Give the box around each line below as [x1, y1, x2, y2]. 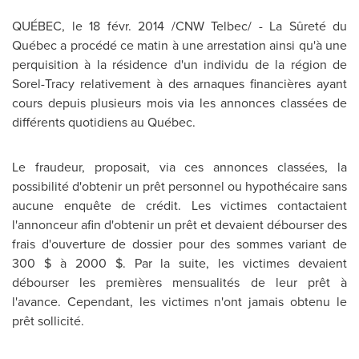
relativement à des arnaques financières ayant [75, 75, 347, 92]
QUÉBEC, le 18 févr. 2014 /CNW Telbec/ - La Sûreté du [12, 17, 347, 34]
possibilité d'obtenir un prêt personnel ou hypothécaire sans [12, 177, 347, 195]
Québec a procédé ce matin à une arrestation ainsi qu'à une [12, 36, 347, 54]
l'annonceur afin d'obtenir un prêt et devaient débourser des [12, 216, 347, 233]
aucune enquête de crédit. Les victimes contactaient [12, 196, 347, 214]
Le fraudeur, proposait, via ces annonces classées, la [12, 158, 347, 175]
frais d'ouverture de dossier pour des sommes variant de [12, 235, 347, 252]
